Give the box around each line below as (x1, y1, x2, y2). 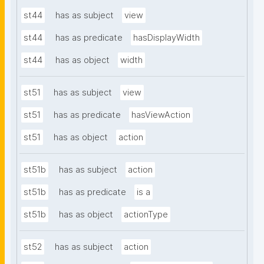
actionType (124, 209, 168, 220)
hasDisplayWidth (133, 32, 200, 44)
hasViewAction (131, 110, 190, 121)
